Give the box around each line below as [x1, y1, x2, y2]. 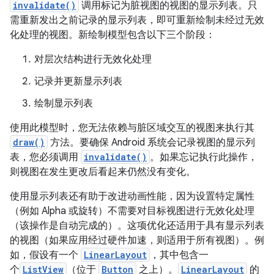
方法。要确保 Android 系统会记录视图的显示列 [48, 136, 255, 149]
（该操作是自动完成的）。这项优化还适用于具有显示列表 [10, 220, 264, 232]
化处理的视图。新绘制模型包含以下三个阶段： [10, 29, 215, 41]
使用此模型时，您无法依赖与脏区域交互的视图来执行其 [10, 122, 254, 134]
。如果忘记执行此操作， [150, 151, 257, 163]
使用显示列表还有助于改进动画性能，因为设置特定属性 [10, 190, 254, 202]
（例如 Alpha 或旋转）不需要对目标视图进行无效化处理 [10, 205, 254, 217]
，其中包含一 [150, 249, 209, 261]
